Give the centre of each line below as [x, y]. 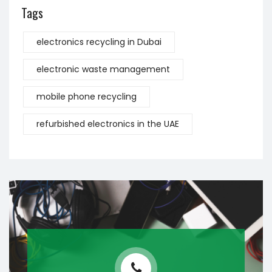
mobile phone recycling [87, 97]
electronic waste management [103, 69]
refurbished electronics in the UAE [108, 124]
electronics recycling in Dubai [99, 42]
